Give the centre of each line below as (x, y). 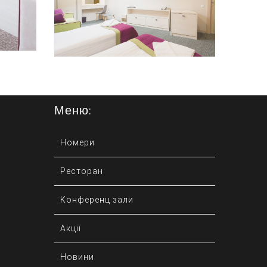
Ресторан (82, 171)
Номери (77, 143)
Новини (77, 257)
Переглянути (135, 9)
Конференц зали (97, 200)
